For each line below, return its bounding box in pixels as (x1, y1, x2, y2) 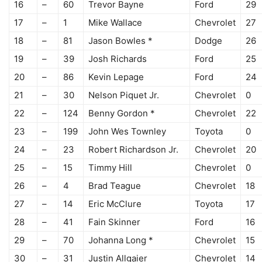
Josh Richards (88, 53, 147, 65)
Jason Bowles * (88, 35, 153, 47)
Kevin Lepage (88, 71, 144, 83)
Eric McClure (88, 198, 142, 210)
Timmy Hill (88, 162, 132, 174)
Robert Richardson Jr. (88, 144, 178, 156)
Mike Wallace (88, 17, 142, 29)
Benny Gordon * (88, 108, 155, 119)
